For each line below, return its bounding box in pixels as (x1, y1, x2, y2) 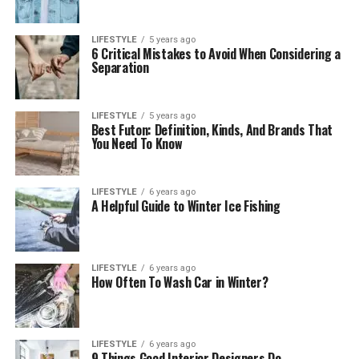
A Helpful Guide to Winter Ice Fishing (91, 196, 280, 216)
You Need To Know (91, 134, 183, 153)
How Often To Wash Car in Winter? (91, 272, 268, 292)
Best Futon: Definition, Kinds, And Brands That (91, 120, 333, 139)
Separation (91, 58, 149, 77)
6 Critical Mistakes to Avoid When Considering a (91, 44, 341, 63)
